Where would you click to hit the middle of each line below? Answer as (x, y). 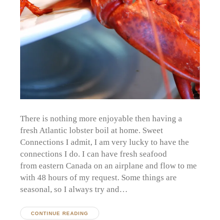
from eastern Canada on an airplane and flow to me (109, 166)
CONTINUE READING (59, 213)
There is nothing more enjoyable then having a (101, 119)
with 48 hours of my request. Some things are (99, 178)
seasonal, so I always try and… (74, 189)
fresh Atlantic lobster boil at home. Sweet (92, 130)
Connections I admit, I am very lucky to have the (105, 142)
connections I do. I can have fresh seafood (94, 154)
